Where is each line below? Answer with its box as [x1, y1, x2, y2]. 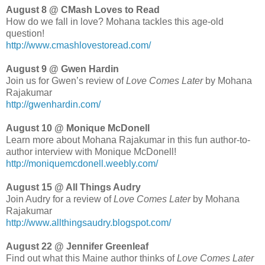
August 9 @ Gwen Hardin [6, 64, 119, 75]
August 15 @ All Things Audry [6, 182, 141, 193]
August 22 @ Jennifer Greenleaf [6, 241, 148, 252]
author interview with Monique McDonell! [6, 147, 176, 157]
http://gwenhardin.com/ [6, 99, 101, 110]
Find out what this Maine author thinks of [6, 253, 177, 264]
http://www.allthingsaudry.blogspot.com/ [6, 218, 171, 228]
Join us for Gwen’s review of [6, 76, 126, 86]
